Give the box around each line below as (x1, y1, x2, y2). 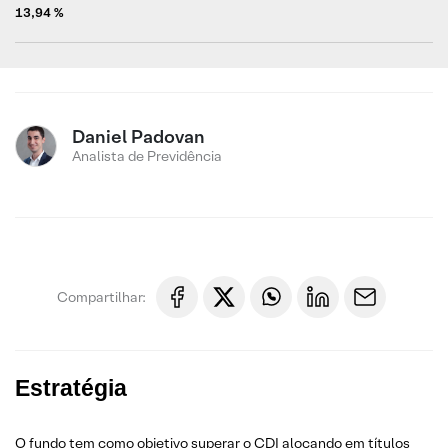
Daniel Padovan (72, 125, 205, 148)
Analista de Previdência (72, 147, 222, 165)
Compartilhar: (57, 287, 146, 306)
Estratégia (15, 375, 127, 401)
